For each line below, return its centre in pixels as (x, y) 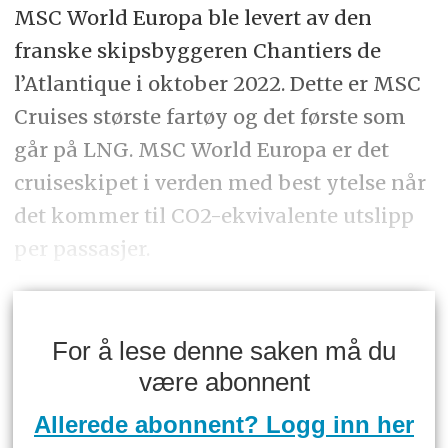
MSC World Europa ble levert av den (192, 17)
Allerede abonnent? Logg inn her (224, 425)
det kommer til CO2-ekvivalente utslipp (213, 215)
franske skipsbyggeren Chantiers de (197, 50)
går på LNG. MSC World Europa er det (201, 149)
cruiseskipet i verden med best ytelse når (219, 182)
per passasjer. (81, 248)
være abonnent (224, 381)
